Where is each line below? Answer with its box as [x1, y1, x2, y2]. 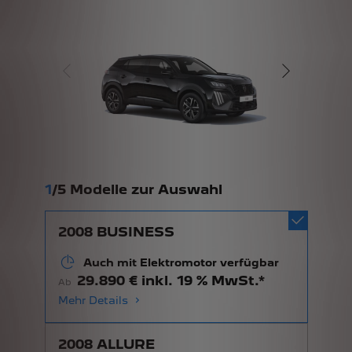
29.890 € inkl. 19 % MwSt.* [76, 272, 265, 288]
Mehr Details [57, 293, 128, 306]
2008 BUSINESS [57, 223, 174, 240]
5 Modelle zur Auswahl [57, 181, 222, 197]
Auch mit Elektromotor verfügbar [82, 255, 279, 269]
